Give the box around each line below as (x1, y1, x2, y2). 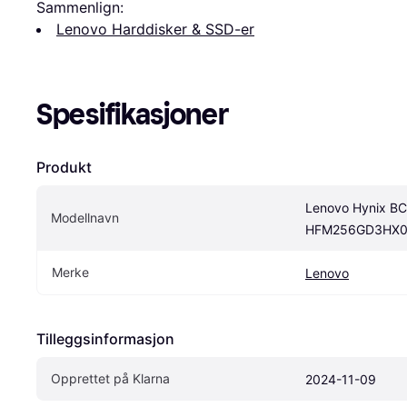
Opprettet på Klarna (51, 371, 170, 387)
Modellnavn (51, 210, 119, 226)
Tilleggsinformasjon (36, 330, 174, 349)
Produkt (36, 158, 92, 177)
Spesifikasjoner (36, 97, 229, 133)
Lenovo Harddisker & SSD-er (56, 20, 254, 39)
